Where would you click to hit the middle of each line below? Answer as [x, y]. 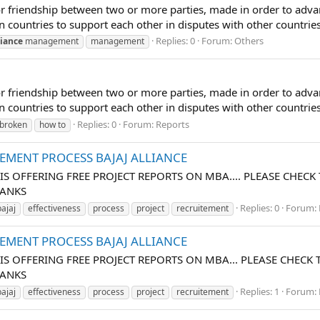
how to [52, 125]
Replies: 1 [260, 291]
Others [249, 41]
